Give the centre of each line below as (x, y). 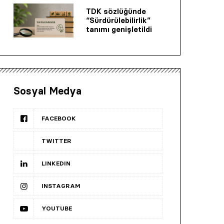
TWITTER (56, 140)
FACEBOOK (59, 118)
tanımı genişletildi (119, 29)
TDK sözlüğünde (116, 11)
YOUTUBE (57, 208)
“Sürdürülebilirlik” (118, 20)
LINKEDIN (56, 163)
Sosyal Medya (47, 91)
